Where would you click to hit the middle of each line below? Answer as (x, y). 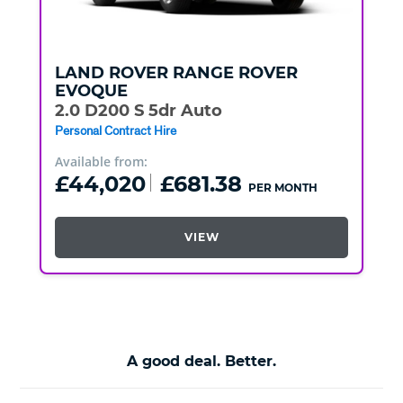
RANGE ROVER (235, 73)
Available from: (101, 162)
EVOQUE (91, 91)
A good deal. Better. (201, 362)
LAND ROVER (111, 73)
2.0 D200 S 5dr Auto (138, 111)
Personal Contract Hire (115, 131)
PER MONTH (282, 187)
